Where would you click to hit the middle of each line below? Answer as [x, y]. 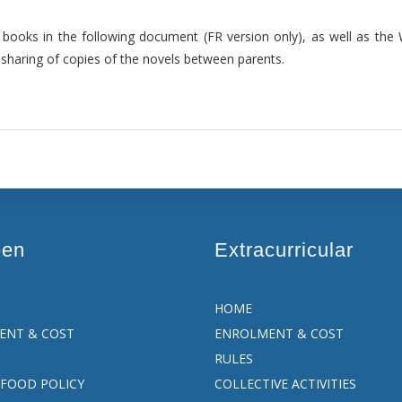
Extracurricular [284, 250]
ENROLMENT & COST [279, 333]
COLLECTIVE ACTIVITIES [285, 384]
